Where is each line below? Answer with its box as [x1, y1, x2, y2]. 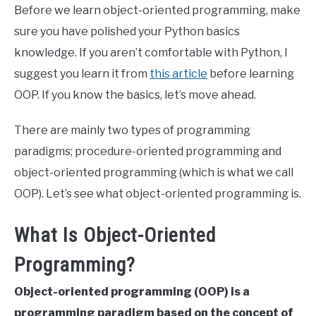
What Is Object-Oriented [14, 224, 216, 248]
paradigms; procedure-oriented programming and [14, 145, 281, 158]
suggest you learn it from [14, 67, 150, 80]
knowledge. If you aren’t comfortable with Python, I [14, 46, 288, 59]
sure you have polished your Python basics [14, 25, 240, 38]
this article [150, 67, 207, 80]
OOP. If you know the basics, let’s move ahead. [14, 88, 256, 102]
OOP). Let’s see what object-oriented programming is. [14, 187, 301, 200]
